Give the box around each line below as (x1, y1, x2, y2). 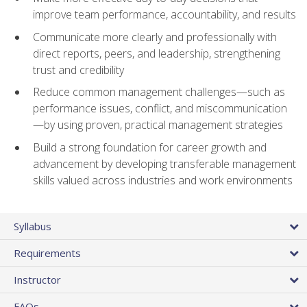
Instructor (14, 273, 61, 287)
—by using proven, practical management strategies (33, 117, 283, 133)
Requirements (14, 246, 81, 260)
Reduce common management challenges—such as (33, 84, 285, 100)
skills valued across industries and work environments (33, 173, 293, 188)
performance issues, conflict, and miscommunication (33, 101, 287, 116)
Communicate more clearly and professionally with (33, 29, 277, 45)
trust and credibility (33, 62, 124, 77)
